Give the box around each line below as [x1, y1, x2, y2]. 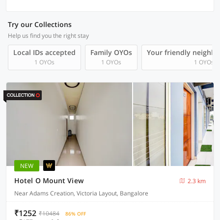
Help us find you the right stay [8, 31, 89, 40]
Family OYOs [90, 48, 132, 57]
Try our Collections [8, 20, 72, 29]
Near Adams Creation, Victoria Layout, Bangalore [14, 189, 148, 197]
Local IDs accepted [13, 48, 76, 57]
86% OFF [65, 210, 86, 217]
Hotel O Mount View [14, 176, 83, 185]
